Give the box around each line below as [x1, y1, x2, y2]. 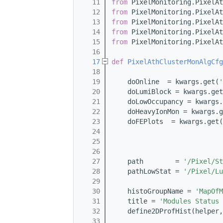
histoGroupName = [111, 187, 195, 196]
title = [111, 197, 159, 206]
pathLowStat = [111, 167, 183, 176]
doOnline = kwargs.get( [111, 78, 219, 86]
